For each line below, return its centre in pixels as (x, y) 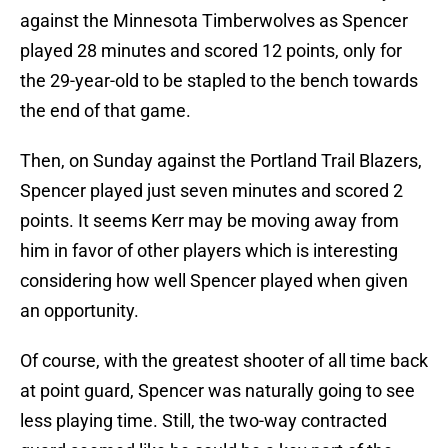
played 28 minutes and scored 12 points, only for (211, 51)
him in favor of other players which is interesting (209, 251)
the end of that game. (105, 111)
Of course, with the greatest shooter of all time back (224, 361)
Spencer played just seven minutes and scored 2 (211, 191)
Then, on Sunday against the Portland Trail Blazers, (221, 161)
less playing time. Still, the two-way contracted (203, 421)
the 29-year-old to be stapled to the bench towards (219, 81)
